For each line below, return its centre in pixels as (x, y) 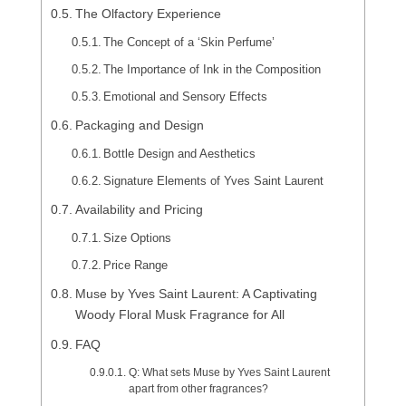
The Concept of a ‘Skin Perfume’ (189, 43)
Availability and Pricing (139, 210)
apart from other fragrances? (198, 389)
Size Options (138, 238)
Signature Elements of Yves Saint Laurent (214, 181)
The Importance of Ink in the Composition (213, 70)
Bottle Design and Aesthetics (180, 154)
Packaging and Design (139, 126)
